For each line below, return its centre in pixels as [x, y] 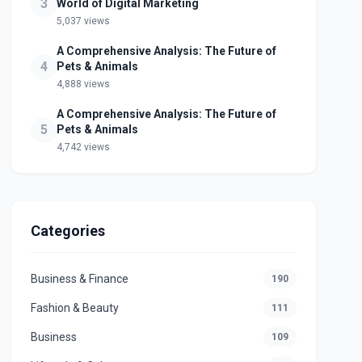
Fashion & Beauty [75, 308]
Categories [68, 231]
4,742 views [84, 147]
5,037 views [84, 21]
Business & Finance [80, 279]
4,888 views [84, 84]
